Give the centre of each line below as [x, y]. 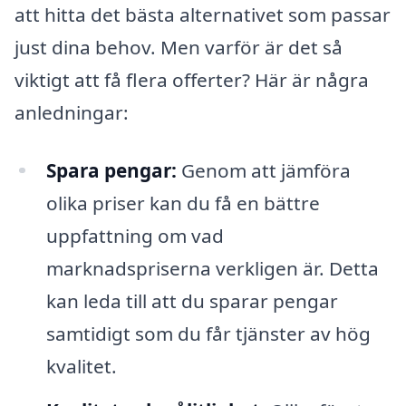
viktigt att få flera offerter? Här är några [192, 79]
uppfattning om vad [135, 235]
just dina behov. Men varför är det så [179, 47]
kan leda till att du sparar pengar [192, 300]
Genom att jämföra [263, 170]
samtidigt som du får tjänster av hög [208, 333]
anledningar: [72, 112]
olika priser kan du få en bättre [183, 203]
